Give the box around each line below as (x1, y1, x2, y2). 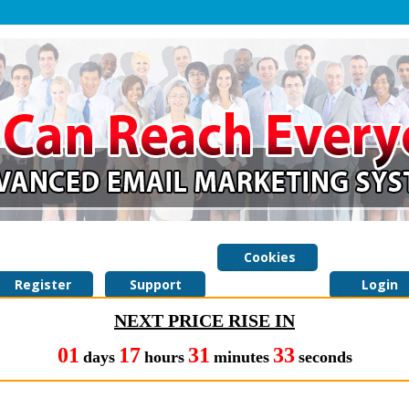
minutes (213, 348, 269, 366)
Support (129, 276, 182, 293)
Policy (246, 276, 288, 293)
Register (15, 276, 71, 293)
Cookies (239, 248, 296, 266)
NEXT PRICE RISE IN (114, 310, 295, 330)
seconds (298, 348, 352, 366)
